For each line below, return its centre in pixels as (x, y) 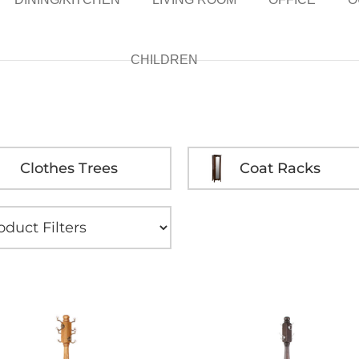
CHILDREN (165, 60)
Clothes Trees (69, 168)
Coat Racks (280, 168)
